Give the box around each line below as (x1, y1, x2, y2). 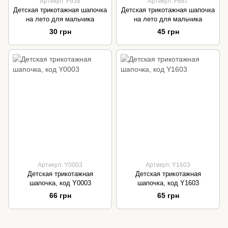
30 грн (49, 27, 71, 36)
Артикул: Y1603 (146, 161, 190, 168)
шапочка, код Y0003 (29, 179, 91, 187)
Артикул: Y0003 (38, 161, 82, 168)
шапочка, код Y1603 (137, 179, 199, 187)
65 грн (157, 191, 179, 199)
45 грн (157, 27, 179, 36)
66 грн (49, 191, 71, 199)
